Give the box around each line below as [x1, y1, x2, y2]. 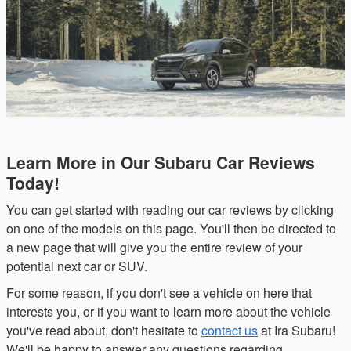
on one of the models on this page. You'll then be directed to [6, 219, 336, 238]
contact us [201, 321, 258, 340]
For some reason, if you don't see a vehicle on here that [6, 284, 312, 302]
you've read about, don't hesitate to [6, 321, 201, 340]
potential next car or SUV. [6, 257, 147, 276]
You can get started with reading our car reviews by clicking [6, 201, 334, 219]
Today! [6, 170, 64, 194]
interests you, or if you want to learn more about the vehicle [6, 302, 331, 321]
